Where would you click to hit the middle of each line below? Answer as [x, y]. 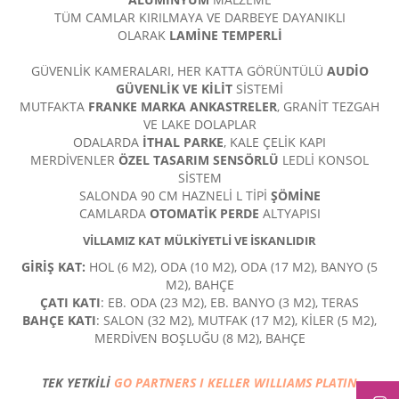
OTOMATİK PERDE [202, 214]
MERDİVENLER [74, 160]
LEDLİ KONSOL [324, 160]
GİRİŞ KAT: [55, 267]
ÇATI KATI [70, 303]
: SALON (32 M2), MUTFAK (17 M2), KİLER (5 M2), [236, 321]
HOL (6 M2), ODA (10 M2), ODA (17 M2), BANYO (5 [233, 267]
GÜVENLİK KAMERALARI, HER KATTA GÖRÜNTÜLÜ [179, 71]
